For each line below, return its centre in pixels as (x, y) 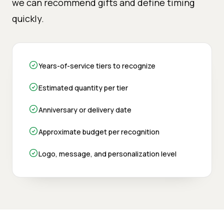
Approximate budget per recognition (99, 131)
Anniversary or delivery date (85, 109)
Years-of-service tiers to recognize (97, 65)
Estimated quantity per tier (83, 87)
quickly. (28, 18)
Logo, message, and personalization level (107, 153)
